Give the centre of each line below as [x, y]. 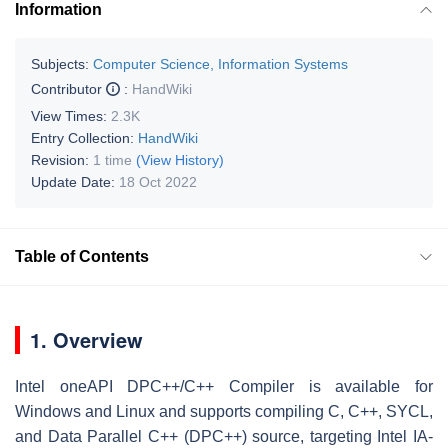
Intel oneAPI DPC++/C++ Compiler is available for [224, 386]
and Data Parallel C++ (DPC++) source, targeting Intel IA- [224, 436]
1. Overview [86, 339]
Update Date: [75, 181]
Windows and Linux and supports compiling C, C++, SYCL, [224, 411]
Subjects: [60, 63]
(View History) [180, 159]
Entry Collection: [84, 137]
